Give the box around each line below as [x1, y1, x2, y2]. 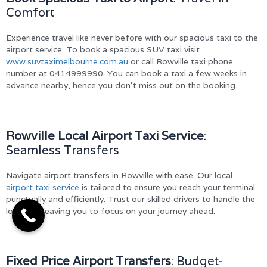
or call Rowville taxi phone [128, 56, 233, 67]
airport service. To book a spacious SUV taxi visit [6, 44, 200, 55]
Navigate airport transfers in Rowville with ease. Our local [6, 169, 232, 181]
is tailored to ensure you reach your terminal [79, 181, 255, 193]
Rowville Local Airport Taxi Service [6, 128, 204, 144]
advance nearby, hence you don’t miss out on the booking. [6, 80, 237, 91]
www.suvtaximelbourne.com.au [6, 56, 128, 67]
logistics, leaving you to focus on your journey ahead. [6, 205, 215, 216]
